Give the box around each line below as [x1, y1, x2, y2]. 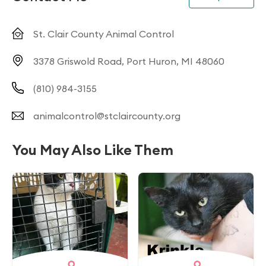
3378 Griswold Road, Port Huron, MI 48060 [33, 55, 224, 67]
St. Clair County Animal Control [33, 28, 174, 40]
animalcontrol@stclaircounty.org [33, 110, 180, 122]
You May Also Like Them [12, 141, 173, 159]
